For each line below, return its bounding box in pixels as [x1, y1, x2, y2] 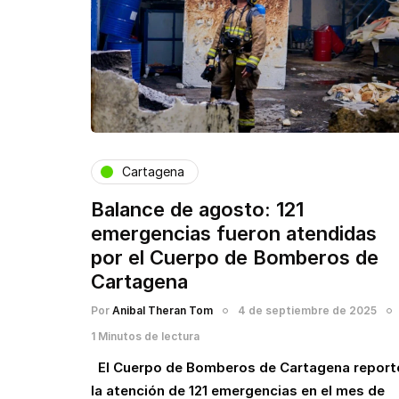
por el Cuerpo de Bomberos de [91, 245, 379, 269]
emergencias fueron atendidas [91, 221, 377, 245]
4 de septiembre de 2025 [238, 303, 377, 317]
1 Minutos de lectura [91, 329, 199, 343]
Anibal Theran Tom [112, 303, 213, 317]
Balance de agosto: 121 [91, 197, 304, 221]
